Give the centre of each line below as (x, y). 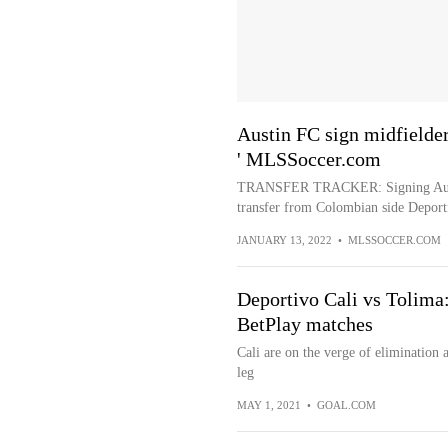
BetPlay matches (304, 324)
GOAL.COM (346, 405)
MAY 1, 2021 (268, 405)
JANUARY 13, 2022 (284, 240)
